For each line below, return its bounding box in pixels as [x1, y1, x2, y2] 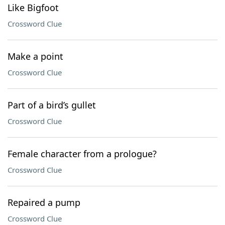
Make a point [8, 50, 63, 62]
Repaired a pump [8, 196, 80, 208]
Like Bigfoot [8, 2, 59, 14]
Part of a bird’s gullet [8, 99, 96, 111]
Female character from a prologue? [8, 148, 157, 160]
